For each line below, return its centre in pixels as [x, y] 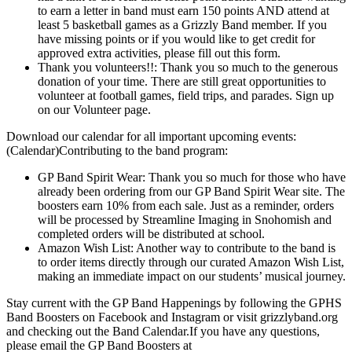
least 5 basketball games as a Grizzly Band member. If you [182, 24]
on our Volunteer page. [94, 109]
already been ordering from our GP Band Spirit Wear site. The [191, 191]
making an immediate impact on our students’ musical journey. [192, 276]
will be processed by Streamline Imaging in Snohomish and [185, 219]
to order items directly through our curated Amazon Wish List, [191, 262]
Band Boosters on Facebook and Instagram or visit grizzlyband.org [172, 317]
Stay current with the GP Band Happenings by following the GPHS [174, 302]
